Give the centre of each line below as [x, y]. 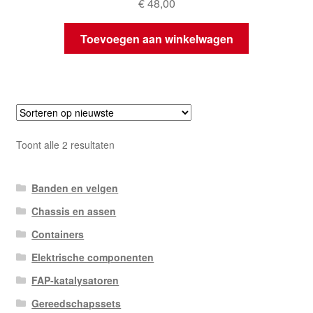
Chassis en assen [74, 211]
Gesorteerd [139, 144]
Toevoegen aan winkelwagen [156, 38]
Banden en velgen [75, 188]
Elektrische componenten [93, 257]
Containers [58, 234]
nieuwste [133, 174]
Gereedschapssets [77, 303]
